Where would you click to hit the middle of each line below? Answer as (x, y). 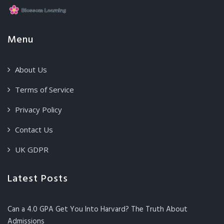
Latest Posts (38, 179)
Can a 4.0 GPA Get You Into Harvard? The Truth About (97, 210)
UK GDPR (32, 150)
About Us (31, 70)
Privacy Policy (38, 110)
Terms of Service (44, 90)
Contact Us (34, 130)
